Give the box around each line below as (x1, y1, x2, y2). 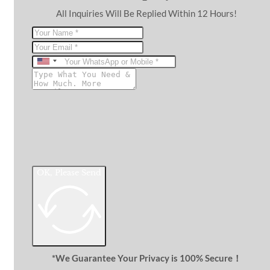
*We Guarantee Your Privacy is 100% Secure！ (51, 253, 242, 264)
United (43, 57, 76, 71)
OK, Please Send (37, 168, 101, 178)
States (43, 71, 74, 84)
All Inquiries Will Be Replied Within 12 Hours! (56, 8, 237, 19)
